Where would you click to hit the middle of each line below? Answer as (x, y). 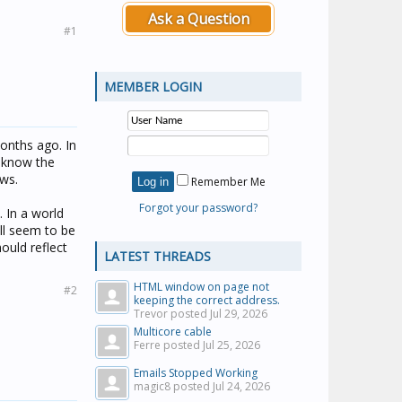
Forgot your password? (198, 208)
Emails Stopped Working (196, 373)
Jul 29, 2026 (239, 314)
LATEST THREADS (157, 256)
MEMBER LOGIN (153, 87)
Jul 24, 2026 (241, 386)
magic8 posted (173, 386)
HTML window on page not (201, 287)
